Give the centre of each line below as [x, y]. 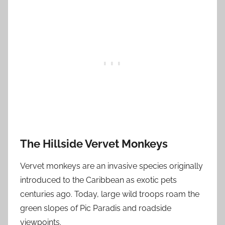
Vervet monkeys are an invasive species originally [111, 166]
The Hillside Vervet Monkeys [94, 143]
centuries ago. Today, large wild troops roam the [110, 194]
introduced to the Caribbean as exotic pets [98, 180]
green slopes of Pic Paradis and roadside [96, 208]
